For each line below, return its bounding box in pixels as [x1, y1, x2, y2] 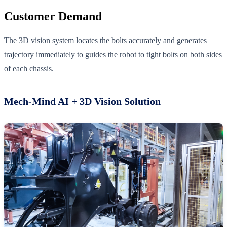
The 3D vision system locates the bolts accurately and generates [4, 35, 207, 45]
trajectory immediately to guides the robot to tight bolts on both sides [4, 50, 222, 59]
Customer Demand [4, 9, 102, 23]
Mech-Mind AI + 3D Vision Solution [4, 95, 161, 107]
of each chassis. [4, 64, 54, 73]
